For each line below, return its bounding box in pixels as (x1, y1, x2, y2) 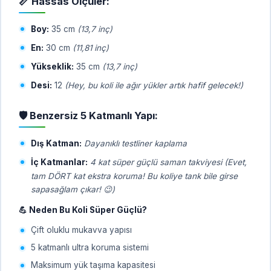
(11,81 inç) (73, 42, 109, 53)
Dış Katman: (31, 138, 82, 148)
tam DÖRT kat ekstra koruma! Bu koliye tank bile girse (31, 171, 238, 181)
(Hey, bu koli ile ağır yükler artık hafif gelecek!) (65, 80, 243, 90)
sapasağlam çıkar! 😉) (31, 184, 115, 194)
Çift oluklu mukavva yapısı (31, 224, 132, 235)
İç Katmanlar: (31, 157, 88, 167)
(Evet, (224, 157, 247, 167)
